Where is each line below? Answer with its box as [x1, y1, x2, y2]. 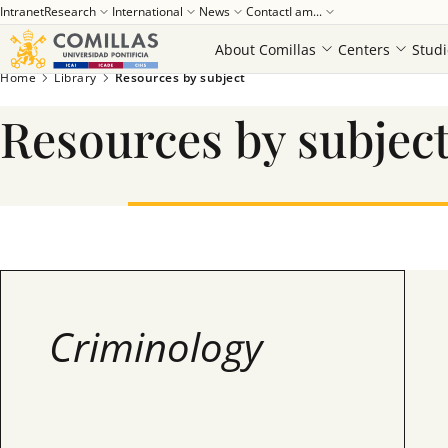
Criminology [49, 319, 262, 374]
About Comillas [215, 39, 316, 59]
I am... [289, 3, 322, 20]
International [112, 3, 183, 20]
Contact [246, 3, 289, 20]
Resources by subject [114, 69, 246, 86]
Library [54, 69, 97, 86]
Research [44, 3, 96, 20]
